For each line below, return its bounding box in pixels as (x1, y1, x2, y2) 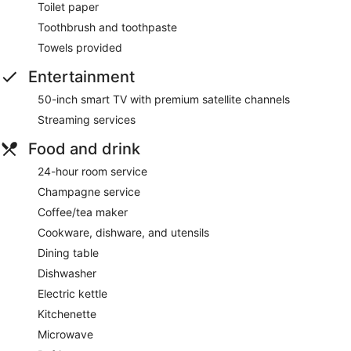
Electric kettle (38, 287, 107, 301)
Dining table (38, 246, 99, 260)
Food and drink (28, 139, 140, 159)
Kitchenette (38, 307, 96, 321)
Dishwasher (38, 266, 96, 280)
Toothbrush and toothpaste (38, 20, 177, 34)
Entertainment (28, 67, 135, 87)
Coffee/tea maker (38, 205, 128, 219)
